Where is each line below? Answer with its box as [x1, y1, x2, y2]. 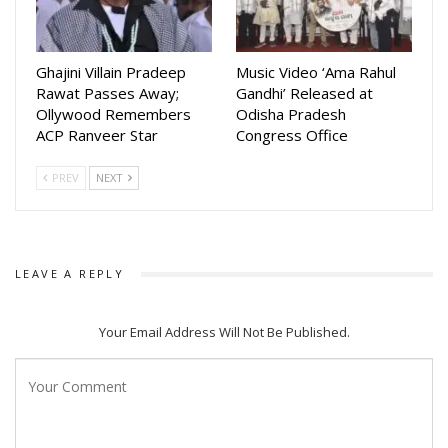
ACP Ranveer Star [36, 125, 158, 146]
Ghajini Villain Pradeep [36, 62, 186, 83]
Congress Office [236, 125, 348, 146]
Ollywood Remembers [36, 104, 191, 125]
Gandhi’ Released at [236, 83, 373, 104]
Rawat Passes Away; [36, 83, 179, 104]
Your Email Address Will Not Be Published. [98, 322, 350, 341]
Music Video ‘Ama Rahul [236, 62, 396, 83]
